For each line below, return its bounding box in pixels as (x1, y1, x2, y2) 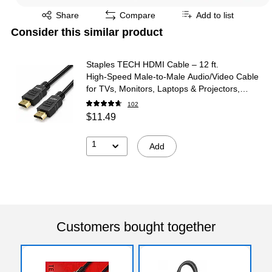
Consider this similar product (11, 25, 163, 38)
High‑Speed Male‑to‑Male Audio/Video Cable (86, 71, 259, 81)
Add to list (196, 10, 234, 20)
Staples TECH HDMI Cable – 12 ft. (86, 59, 219, 69)
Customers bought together (56, 219, 216, 234)
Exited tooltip (28, 5, 77, 16)
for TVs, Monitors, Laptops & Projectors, (86, 83, 240, 93)
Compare (120, 10, 155, 20)
